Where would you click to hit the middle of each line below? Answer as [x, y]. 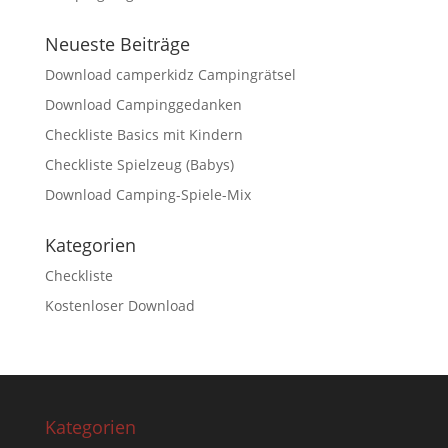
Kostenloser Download [119, 306]
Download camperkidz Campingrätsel [170, 75]
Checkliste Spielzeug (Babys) [139, 165]
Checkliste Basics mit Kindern [143, 135]
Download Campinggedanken [143, 105]
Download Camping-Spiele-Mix [147, 195]
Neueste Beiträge [117, 44]
